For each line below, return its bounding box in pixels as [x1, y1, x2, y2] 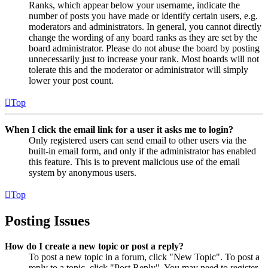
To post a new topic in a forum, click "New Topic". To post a [29, 251, 260, 262]
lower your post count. [29, 75, 114, 86]
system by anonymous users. [29, 167, 136, 178]
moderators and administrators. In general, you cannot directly [29, 21, 261, 32]
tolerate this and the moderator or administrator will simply [29, 64, 248, 75]
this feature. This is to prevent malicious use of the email [29, 156, 240, 167]
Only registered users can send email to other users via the [29, 135, 246, 145]
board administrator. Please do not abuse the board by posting [29, 42, 260, 53]
